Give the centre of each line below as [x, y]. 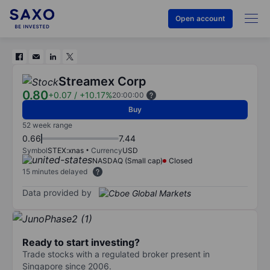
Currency [107, 150]
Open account [200, 18]
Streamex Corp [102, 81]
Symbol [35, 150]
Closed [181, 161]
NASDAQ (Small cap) [127, 161]
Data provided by [57, 192]
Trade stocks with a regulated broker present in [116, 254]
